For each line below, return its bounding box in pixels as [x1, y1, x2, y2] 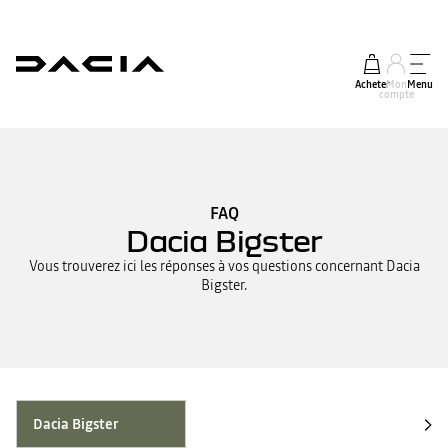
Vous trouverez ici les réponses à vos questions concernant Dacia [28, 255, 420, 276]
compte [378, 88, 414, 101]
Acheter [354, 78, 390, 91]
